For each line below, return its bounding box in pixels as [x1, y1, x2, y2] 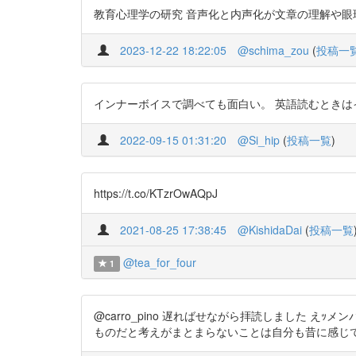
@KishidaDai [238, 222, 302, 238]
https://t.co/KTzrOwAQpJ [94, 185, 218, 201]
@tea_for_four [122, 254, 196, 270]
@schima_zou [238, 42, 309, 58]
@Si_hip [238, 132, 280, 148]
